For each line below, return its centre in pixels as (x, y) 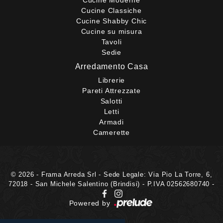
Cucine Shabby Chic (111, 21)
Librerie (111, 80)
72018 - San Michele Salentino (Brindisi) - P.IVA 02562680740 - (111, 184)
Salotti (111, 101)
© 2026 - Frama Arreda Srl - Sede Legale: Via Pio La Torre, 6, (111, 174)
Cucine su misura (111, 31)
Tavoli (111, 42)
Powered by (91, 203)
